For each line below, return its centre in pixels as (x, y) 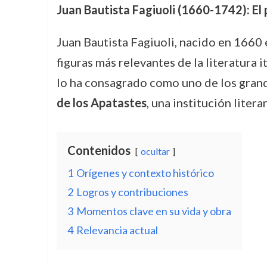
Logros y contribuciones (132, 192)
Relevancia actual (117, 230)
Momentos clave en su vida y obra (153, 211)
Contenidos (99, 150)
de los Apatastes (101, 103)
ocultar (155, 151)
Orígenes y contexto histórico (145, 173)
